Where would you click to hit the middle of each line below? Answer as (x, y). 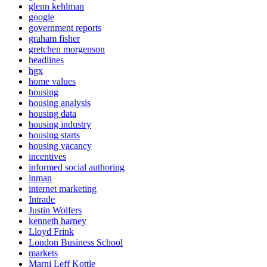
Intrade (42, 199)
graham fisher (54, 38)
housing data (52, 113)
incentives (47, 156)
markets (43, 253)
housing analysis (60, 103)
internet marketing (63, 188)
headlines (46, 60)
